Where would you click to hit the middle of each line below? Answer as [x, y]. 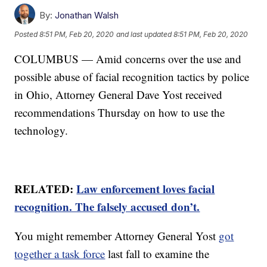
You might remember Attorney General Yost [117, 236]
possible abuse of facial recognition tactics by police [132, 77]
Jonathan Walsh [87, 15]
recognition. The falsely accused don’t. [107, 207]
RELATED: [46, 189]
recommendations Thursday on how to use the [120, 113]
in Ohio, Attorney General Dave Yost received [119, 95]
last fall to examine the [157, 254]
